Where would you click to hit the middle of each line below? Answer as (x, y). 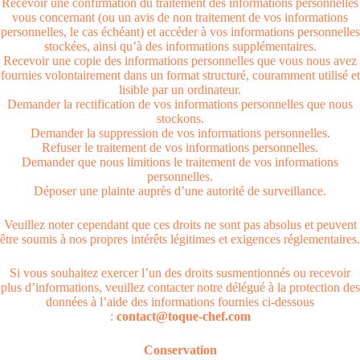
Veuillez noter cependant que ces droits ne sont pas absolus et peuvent (180, 225)
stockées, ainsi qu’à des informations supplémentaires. (180, 46)
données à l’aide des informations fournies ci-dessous (180, 302)
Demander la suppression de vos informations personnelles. (180, 133)
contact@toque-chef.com (183, 316)
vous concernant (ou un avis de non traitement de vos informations (180, 17)
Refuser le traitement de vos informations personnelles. (180, 147)
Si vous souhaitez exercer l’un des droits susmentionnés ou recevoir (180, 273)
